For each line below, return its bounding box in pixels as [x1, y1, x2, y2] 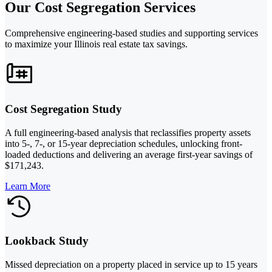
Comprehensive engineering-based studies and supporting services [5, 28, 258, 39]
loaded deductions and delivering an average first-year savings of [5, 149, 253, 160]
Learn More [5, 180, 50, 191]
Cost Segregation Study [5, 103, 122, 115]
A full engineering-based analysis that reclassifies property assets [5, 127, 251, 138]
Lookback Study [5, 234, 89, 248]
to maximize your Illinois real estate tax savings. [5, 39, 188, 50]
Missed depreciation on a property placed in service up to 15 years [5, 259, 257, 270]
